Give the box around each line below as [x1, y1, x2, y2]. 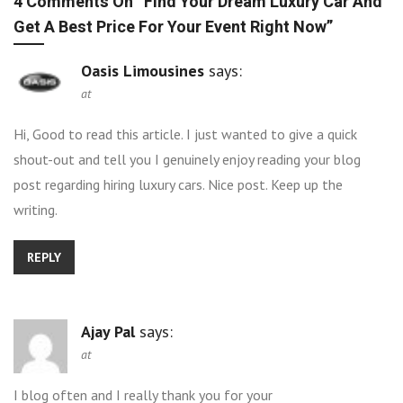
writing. [13, 200, 58, 219]
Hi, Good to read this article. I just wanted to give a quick [13, 124, 357, 143]
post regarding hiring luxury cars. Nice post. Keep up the [13, 175, 343, 193]
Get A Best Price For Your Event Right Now [13, 14, 327, 40]
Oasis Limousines [81, 59, 204, 81]
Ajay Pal [81, 320, 135, 342]
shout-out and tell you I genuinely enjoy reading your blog [13, 149, 361, 168]
